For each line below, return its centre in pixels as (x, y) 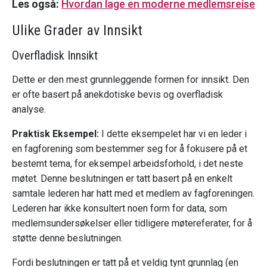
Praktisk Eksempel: (55, 134)
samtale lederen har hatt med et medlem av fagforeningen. (133, 194)
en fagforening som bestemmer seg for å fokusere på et (130, 149)
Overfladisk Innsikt (55, 56)
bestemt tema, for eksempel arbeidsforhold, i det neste (128, 164)
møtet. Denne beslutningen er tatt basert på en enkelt (122, 179)
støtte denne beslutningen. (67, 238)
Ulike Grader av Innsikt (77, 31)
